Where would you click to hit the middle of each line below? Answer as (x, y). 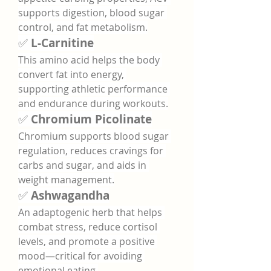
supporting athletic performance (93, 89)
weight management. (66, 180)
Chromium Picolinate (91, 119)
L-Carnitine (62, 43)
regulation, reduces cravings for (91, 151)
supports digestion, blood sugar (91, 13)
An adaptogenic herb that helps (90, 212)
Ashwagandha (70, 195)
